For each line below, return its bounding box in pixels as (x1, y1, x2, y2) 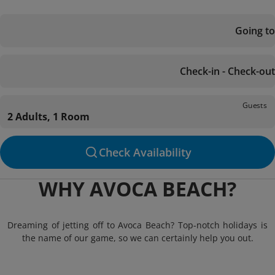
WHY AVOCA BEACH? (39, 176, 236, 202)
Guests (242, 99, 267, 110)
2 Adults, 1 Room (7, 110, 90, 123)
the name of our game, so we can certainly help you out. (21, 232, 254, 244)
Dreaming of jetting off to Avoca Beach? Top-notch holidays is (7, 219, 268, 231)
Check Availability (98, 145, 192, 160)
